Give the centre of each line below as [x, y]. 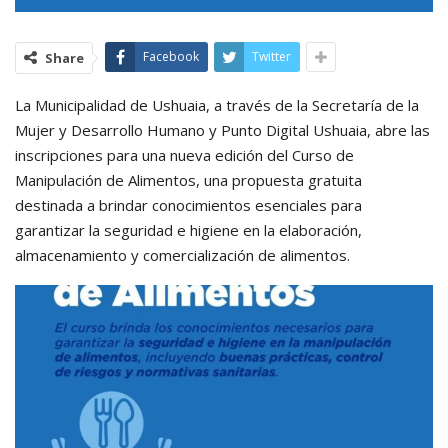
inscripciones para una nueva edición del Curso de [184, 155]
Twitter [271, 57]
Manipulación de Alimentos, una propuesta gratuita [188, 180]
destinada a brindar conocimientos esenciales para [188, 205]
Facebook [171, 57]
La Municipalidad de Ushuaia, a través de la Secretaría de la [217, 105]
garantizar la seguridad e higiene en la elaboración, [188, 230]
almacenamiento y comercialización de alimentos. [182, 255]
